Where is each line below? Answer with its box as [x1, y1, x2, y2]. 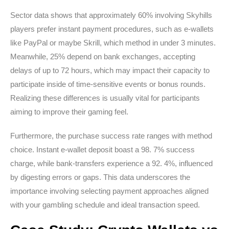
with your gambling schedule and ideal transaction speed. [10, 200, 200, 209]
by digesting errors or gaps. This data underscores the [10, 173, 190, 181]
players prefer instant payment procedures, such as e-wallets [10, 25, 214, 33]
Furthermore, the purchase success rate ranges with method [10, 131, 212, 140]
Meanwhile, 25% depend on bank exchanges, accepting [10, 52, 195, 61]
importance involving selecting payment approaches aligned [10, 187, 209, 195]
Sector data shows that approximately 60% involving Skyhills [10, 11, 212, 19]
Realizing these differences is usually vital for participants [10, 94, 200, 102]
